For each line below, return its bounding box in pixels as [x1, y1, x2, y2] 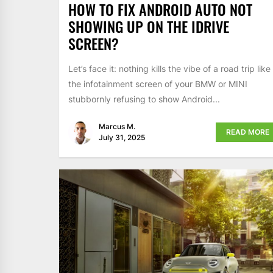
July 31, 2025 [99, 132, 145, 142]
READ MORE [225, 127, 269, 136]
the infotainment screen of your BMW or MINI [68, 78, 247, 89]
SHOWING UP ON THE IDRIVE [68, 15, 229, 37]
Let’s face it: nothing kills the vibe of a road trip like [68, 63, 271, 74]
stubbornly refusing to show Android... [68, 93, 220, 104]
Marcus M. [99, 121, 135, 131]
